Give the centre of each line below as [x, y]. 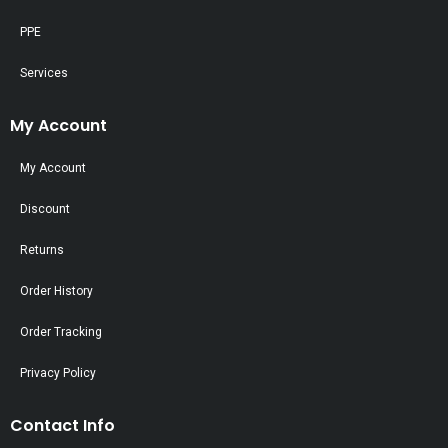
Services [44, 72]
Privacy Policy [58, 372]
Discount [45, 208]
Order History [56, 290]
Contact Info [62, 425]
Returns [42, 249]
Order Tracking [61, 331]
